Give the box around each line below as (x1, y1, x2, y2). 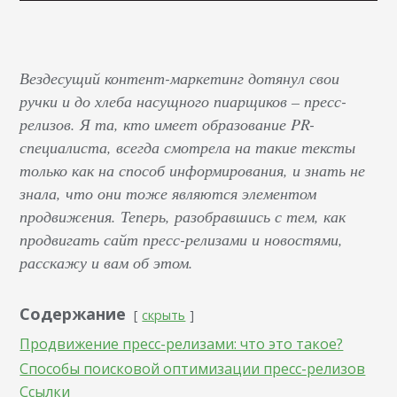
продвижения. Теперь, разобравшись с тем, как (19, 205, 346, 227)
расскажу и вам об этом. (19, 251, 194, 273)
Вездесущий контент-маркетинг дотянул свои (19, 66, 340, 89)
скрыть (142, 306, 186, 323)
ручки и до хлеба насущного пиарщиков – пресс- (19, 90, 347, 112)
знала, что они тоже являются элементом (19, 182, 317, 204)
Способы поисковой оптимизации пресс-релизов (19, 358, 366, 378)
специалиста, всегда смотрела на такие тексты (19, 136, 356, 158)
